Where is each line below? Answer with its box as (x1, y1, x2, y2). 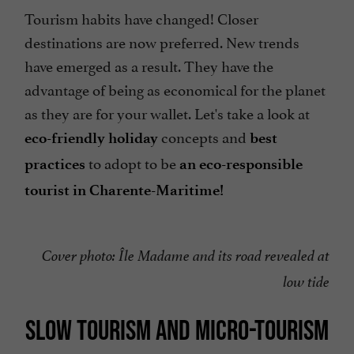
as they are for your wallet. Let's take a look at (24, 101, 310, 124)
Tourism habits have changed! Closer (24, 6, 258, 29)
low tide (283, 273, 330, 292)
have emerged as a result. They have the (24, 54, 273, 77)
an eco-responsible (179, 155, 303, 174)
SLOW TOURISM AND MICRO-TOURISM (25, 314, 329, 346)
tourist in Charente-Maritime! (24, 181, 224, 200)
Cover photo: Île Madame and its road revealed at (42, 247, 330, 266)
